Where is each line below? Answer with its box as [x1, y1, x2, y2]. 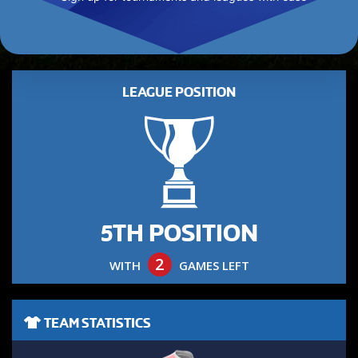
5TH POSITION [100, 220, 258, 247]
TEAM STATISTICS [42, 316, 151, 331]
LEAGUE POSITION [122, 85, 236, 100]
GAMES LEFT [175, 257, 249, 273]
